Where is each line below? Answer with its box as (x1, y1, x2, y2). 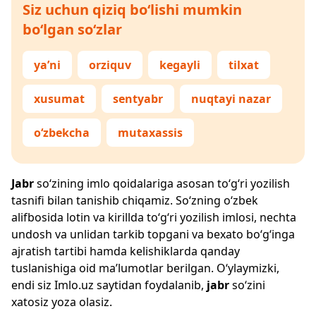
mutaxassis (118, 125, 183, 140)
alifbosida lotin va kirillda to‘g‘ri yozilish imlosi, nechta (11, 209, 296, 225)
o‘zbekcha (34, 125, 90, 140)
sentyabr (113, 91, 163, 107)
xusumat (34, 91, 85, 107)
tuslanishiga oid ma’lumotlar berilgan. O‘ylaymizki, (11, 260, 279, 276)
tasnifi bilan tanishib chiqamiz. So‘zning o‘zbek (11, 193, 258, 208)
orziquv (89, 57, 131, 73)
